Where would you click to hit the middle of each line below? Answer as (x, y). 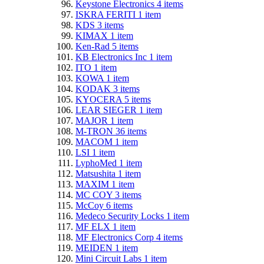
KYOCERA (100, 99)
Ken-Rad (94, 46)
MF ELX (94, 226)
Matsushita (97, 173)
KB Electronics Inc (112, 57)
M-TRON (95, 131)
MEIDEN (95, 247)
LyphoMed (97, 163)
